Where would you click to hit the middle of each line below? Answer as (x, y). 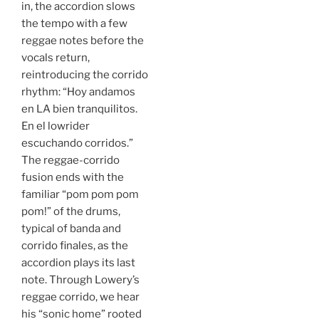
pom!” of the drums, (71, 211)
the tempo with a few (74, 23)
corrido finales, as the (75, 245)
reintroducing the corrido (85, 74)
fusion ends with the (73, 177)
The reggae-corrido (70, 160)
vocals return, (56, 57)
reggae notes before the (83, 40)
